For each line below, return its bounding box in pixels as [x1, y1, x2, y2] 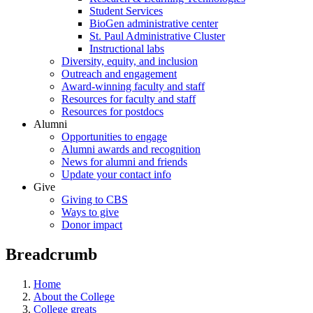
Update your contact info [61, 168, 171, 180]
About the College [34, 290, 115, 303]
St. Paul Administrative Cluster [89, 30, 225, 42]
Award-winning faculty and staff [61, 80, 205, 92]
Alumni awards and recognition [61, 143, 201, 155]
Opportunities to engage [61, 131, 167, 143]
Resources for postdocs [61, 105, 163, 117]
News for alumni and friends [61, 156, 187, 168]
